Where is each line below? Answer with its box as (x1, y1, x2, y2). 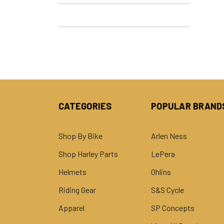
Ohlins (151, 166, 171, 176)
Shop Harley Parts (58, 148, 118, 158)
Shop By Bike (58, 130, 102, 140)
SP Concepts (151, 202, 194, 212)
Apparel (58, 202, 84, 212)
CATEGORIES (58, 100, 112, 111)
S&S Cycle (151, 184, 184, 194)
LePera (151, 148, 175, 158)
